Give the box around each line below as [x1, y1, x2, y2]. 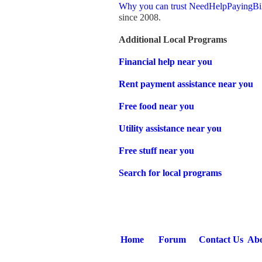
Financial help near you [119, 57, 212, 67]
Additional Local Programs [119, 35, 227, 44]
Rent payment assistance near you [119, 79, 253, 89]
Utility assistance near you [119, 123, 222, 133]
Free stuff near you [119, 146, 194, 156]
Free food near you [119, 101, 194, 111]
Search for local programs [119, 168, 222, 178]
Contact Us [199, 235, 243, 244]
